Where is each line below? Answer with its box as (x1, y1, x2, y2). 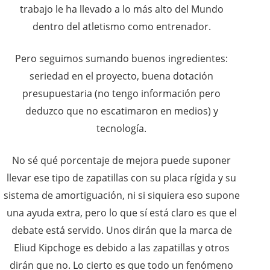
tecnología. (96, 122, 146, 136)
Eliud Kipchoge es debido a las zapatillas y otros (13, 241, 230, 255)
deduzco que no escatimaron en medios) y (25, 104, 218, 118)
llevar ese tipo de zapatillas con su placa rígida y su (7, 171, 236, 185)
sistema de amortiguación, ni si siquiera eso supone (3, 189, 240, 202)
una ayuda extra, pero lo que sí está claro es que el (6, 206, 237, 220)
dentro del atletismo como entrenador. (32, 20, 211, 34)
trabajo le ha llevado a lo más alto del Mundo (19, 2, 224, 16)
